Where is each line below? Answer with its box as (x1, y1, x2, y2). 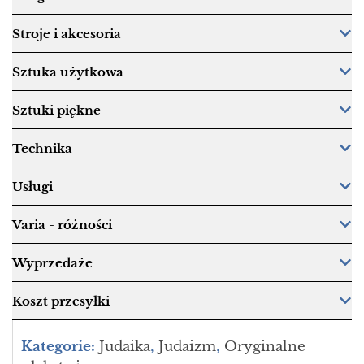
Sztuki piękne (12, 102, 101, 118)
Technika (12, 140, 72, 156)
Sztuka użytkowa (12, 63, 123, 80)
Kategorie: (21, 338, 95, 356)
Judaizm (158, 338, 216, 356)
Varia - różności (12, 216, 112, 232)
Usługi (12, 178, 53, 194)
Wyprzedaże (12, 254, 93, 271)
